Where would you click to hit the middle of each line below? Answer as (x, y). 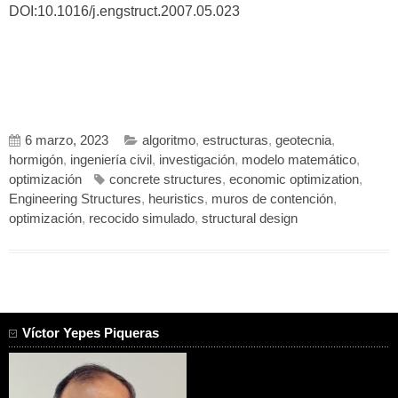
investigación (197, 159)
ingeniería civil (111, 159)
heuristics (176, 199)
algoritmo (169, 140)
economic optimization (294, 179)
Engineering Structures (75, 199)
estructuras (235, 140)
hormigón (36, 159)
